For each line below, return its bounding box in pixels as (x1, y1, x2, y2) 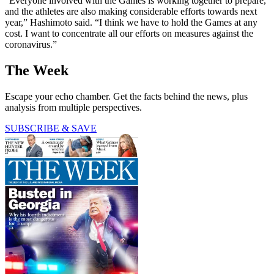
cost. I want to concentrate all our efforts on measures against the (5, 28, 253, 39)
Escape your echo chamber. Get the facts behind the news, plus (5, 91, 248, 102)
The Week (5, 62, 68, 79)
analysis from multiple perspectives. (5, 102, 142, 113)
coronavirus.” (5, 39, 57, 50)
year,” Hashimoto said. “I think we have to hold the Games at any (5, 17, 257, 28)
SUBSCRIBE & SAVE (5, 123, 97, 134)
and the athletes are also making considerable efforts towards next (5, 6, 257, 17)
